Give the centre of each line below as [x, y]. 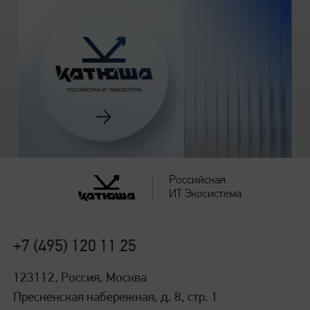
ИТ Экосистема [205, 194]
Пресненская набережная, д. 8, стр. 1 [116, 298]
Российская [197, 180]
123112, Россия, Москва [80, 278]
